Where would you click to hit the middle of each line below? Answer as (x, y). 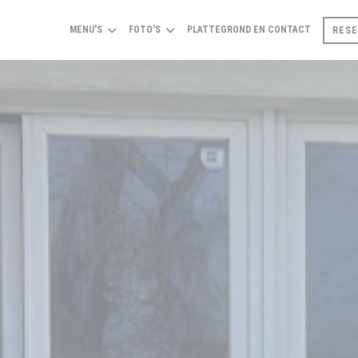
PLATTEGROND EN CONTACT (249, 30)
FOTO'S (144, 30)
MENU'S (86, 30)
